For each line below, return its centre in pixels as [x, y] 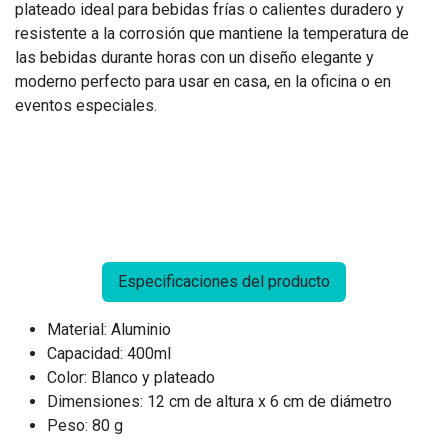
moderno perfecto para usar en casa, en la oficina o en [203, 81]
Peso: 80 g [85, 425]
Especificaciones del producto [224, 281]
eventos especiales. [86, 105]
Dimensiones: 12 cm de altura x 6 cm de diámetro [219, 401]
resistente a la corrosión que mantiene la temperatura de [212, 33]
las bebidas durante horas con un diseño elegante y [194, 57]
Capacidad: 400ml [109, 353]
